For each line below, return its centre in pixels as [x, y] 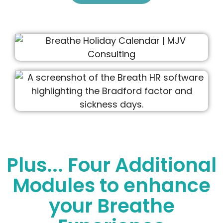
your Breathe [111, 206]
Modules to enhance [111, 186]
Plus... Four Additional [111, 165]
